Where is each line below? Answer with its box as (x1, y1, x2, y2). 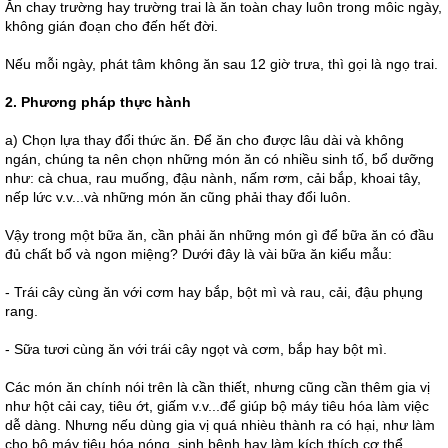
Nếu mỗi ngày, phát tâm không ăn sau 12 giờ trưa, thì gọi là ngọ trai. (5, 56, 438, 72)
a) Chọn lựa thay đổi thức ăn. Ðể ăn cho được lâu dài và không (5, 132, 404, 148)
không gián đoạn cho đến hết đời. (5, 18, 218, 34)
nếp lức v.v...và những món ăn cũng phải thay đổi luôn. (5, 189, 351, 205)
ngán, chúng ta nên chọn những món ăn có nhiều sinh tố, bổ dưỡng (5, 151, 434, 167)
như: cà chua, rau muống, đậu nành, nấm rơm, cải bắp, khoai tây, (5, 170, 421, 186)
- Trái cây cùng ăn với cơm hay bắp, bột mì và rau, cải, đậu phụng (5, 284, 423, 300)
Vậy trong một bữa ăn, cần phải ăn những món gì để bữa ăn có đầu (5, 227, 434, 243)
